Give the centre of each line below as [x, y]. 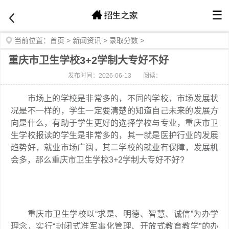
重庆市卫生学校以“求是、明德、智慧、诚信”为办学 [114, 214]
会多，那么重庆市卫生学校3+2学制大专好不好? [98, 160]
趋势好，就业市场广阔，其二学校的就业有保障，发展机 [114, 147]
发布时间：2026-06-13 [99, 76]
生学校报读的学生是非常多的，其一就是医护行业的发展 [114, 135]
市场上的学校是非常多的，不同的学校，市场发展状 [114, 98]
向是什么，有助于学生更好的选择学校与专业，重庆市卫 [114, 123]
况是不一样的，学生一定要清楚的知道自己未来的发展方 [114, 111]
